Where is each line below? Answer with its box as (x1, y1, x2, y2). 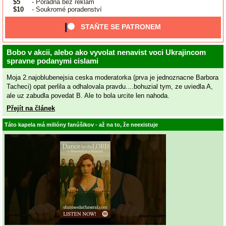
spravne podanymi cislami (6, 56, 98, 65)
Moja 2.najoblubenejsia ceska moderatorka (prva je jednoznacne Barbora (7, 74, 218, 82)
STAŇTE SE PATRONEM (81, 23, 161, 31)
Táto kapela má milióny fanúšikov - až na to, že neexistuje (5, 122, 158, 128)
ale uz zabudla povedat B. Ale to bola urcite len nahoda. (7, 92, 169, 100)
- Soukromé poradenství (29, 6, 102, 14)
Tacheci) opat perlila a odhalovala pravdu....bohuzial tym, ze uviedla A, (7, 83, 213, 91)
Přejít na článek (7, 104, 55, 112)
